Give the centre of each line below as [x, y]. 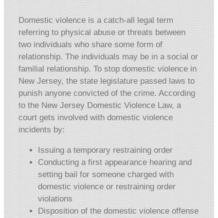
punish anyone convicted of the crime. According [107, 93]
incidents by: [42, 130]
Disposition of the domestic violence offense [118, 211]
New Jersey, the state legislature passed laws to [107, 81]
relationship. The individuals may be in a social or [108, 57]
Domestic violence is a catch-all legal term [96, 20]
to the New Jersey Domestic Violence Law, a [100, 105]
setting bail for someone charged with [106, 174]
